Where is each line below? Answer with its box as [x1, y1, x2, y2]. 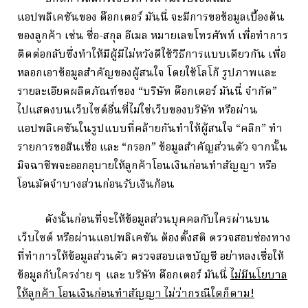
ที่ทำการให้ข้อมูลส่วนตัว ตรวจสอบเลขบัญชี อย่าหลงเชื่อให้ [17, 247, 284, 266]
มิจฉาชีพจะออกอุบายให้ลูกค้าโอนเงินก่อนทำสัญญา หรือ [17, 157, 276, 175]
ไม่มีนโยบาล [230, 266, 287, 285]
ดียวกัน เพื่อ [230, 45, 286, 64]
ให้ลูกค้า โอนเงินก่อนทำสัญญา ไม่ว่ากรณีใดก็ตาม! [17, 285, 254, 303]
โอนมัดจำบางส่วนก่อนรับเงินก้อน [17, 175, 177, 194]
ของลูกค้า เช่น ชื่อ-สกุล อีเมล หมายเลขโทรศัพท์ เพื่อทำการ [17, 27, 288, 45]
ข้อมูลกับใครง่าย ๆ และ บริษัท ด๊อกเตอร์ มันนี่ [17, 266, 230, 285]
